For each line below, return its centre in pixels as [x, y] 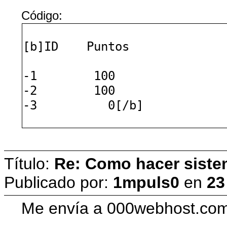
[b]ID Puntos [76, 46]
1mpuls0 [146, 182]
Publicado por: [59, 182]
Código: [42, 15]
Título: [29, 163]
